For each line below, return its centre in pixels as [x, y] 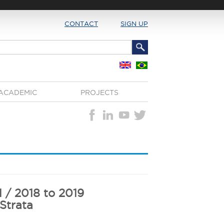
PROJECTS [99, 92]
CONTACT [81, 23]
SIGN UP [134, 23]
